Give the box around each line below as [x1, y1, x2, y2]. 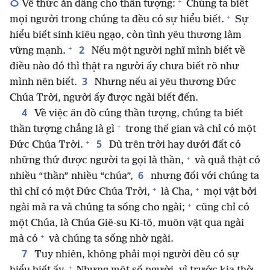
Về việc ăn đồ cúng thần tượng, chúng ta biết [32, 108, 243, 120]
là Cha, [159, 186, 193, 198]
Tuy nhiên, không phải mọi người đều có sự [32, 249, 239, 261]
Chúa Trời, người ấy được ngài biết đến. [10, 92, 198, 104]
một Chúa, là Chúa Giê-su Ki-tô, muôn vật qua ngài [10, 218, 244, 230]
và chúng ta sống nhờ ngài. [46, 233, 174, 245]
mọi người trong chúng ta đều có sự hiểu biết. [10, 14, 224, 26]
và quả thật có [192, 155, 260, 167]
